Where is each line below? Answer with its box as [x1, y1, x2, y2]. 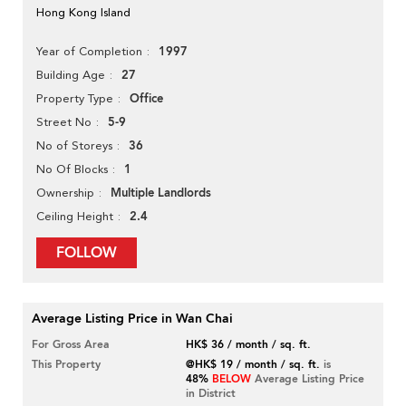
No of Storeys [36, 139, 112, 153]
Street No [36, 115, 92, 130]
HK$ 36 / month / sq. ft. [186, 337, 312, 353]
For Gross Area [32, 337, 109, 353]
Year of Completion [36, 44, 142, 59]
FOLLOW [56, 243, 117, 264]
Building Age [36, 68, 105, 82]
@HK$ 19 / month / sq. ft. [186, 357, 321, 372]
